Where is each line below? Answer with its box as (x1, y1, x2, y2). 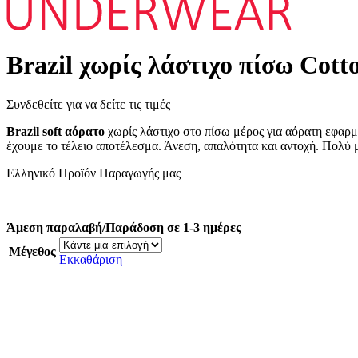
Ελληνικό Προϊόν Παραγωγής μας (6, 165, 181, 180)
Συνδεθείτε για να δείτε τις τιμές (6, 97, 170, 111)
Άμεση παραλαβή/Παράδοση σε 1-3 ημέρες (6, 220, 241, 234)
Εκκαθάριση (59, 252, 122, 266)
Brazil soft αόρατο (6, 124, 105, 138)
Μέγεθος (9, 244, 56, 258)
